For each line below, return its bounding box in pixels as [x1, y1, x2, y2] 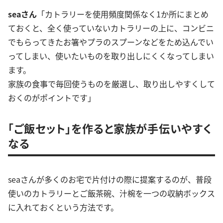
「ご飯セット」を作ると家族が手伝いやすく [8, 119, 212, 136]
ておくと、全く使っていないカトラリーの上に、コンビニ [8, 21, 214, 34]
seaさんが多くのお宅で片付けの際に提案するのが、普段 [8, 173, 212, 185]
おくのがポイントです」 [8, 91, 96, 104]
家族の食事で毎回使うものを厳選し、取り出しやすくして [8, 77, 215, 90]
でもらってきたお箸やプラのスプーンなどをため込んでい [8, 35, 214, 48]
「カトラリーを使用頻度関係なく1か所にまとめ [37, 7, 209, 20]
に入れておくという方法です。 [8, 201, 118, 213]
